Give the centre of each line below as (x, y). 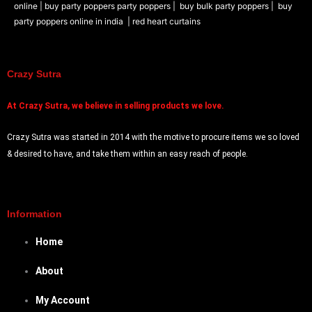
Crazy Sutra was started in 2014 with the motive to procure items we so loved (153, 137)
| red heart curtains (164, 21)
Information (34, 214)
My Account (63, 300)
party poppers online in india (69, 21)
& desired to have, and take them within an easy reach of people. (127, 154)
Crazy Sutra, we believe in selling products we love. (122, 106)
